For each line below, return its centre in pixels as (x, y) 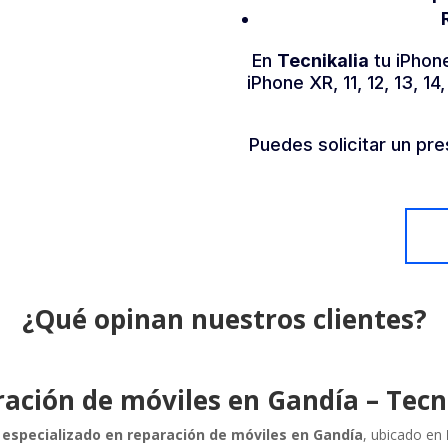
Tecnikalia (322, 61)
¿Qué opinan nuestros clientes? (224, 319)
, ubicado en (404, 434)
